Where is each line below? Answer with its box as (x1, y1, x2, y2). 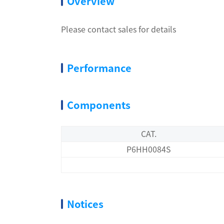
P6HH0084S (126, 145, 171, 153)
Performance (67, 63, 131, 73)
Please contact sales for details (61, 25, 176, 33)
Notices (67, 199, 103, 209)
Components (67, 100, 130, 110)
